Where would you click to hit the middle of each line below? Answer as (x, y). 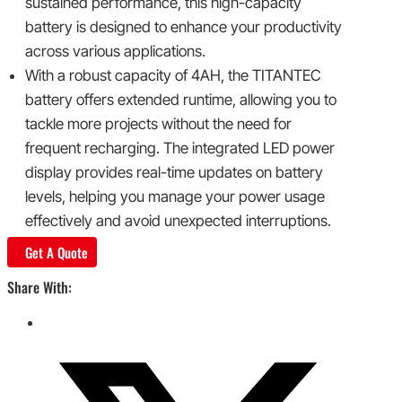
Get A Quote (57, 252)
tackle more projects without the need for (158, 123)
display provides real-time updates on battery (174, 172)
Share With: (39, 287)
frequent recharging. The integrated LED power (180, 148)
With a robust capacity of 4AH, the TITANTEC (173, 75)
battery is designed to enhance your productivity (184, 26)
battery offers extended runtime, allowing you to (181, 99)
